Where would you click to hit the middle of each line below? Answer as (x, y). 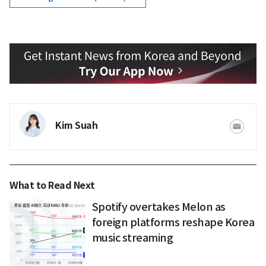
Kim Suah (76, 125)
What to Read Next (52, 185)
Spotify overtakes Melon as (159, 207)
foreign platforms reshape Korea (173, 222)
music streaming (132, 237)
